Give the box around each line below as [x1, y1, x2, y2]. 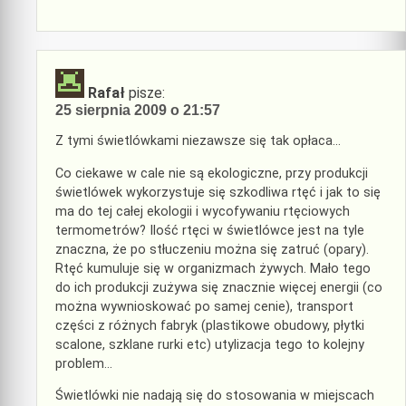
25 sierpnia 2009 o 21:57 [55, 102, 220, 119]
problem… [55, 355, 112, 372]
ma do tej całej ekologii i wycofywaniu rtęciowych [55, 203, 350, 219]
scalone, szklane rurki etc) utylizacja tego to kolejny [55, 336, 364, 353]
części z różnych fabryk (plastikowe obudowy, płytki [55, 317, 364, 333]
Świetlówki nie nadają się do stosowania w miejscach [55, 388, 374, 404]
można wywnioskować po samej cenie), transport [55, 298, 353, 314]
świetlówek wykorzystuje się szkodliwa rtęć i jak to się [55, 184, 381, 200]
